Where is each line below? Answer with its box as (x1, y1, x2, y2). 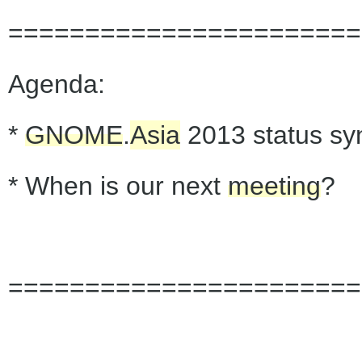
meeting (228, 171, 321, 200)
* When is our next (8, 171, 228, 200)
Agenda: (8, 69, 105, 99)
